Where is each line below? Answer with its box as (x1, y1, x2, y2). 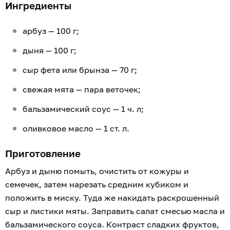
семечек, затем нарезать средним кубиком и (5, 179, 188, 190)
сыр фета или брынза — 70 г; (23, 65, 139, 75)
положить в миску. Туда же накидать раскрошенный (5, 193, 219, 203)
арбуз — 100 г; (23, 26, 79, 36)
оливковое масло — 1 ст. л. (23, 123, 131, 134)
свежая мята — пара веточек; (23, 84, 143, 95)
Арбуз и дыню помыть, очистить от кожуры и (5, 166, 189, 177)
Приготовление (5, 147, 83, 160)
